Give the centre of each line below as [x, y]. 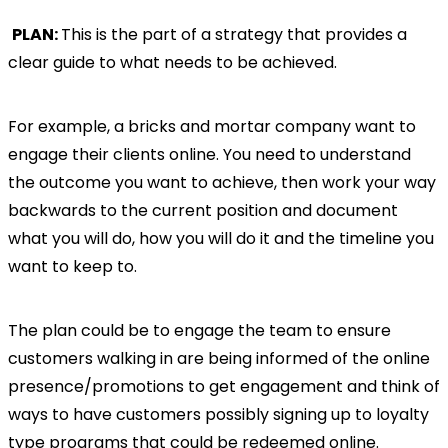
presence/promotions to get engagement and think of [224, 387]
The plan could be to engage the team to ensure [199, 331]
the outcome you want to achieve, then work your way [222, 183]
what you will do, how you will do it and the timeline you [221, 239]
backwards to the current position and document [203, 211]
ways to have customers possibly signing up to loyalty [218, 415]
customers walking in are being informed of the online [219, 359]
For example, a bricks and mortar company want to [212, 127]
